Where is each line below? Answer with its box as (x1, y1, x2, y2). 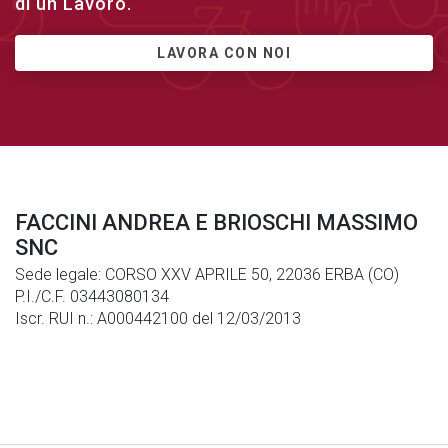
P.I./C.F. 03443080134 (15, 286, 169, 306)
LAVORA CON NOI (157, 44, 291, 61)
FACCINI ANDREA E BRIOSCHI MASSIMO (15, 209, 418, 235)
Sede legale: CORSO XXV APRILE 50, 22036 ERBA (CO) (15, 264, 399, 284)
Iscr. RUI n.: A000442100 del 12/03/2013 (15, 308, 301, 328)
